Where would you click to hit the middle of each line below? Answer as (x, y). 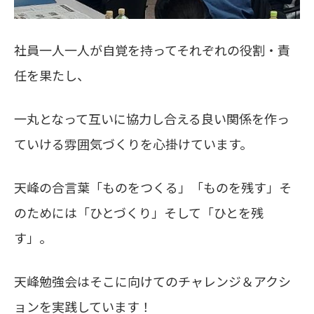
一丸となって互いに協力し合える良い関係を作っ (152, 119)
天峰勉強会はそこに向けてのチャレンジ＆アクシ (152, 281)
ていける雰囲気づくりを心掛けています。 (133, 144)
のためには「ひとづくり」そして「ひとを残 (139, 213)
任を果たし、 (52, 75)
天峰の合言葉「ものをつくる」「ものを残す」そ (153, 187)
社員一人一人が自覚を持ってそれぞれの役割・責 (152, 50)
